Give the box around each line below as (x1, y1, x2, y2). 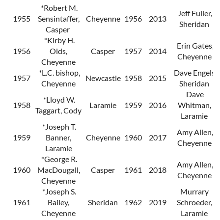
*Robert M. (39, 3, 78, 13)
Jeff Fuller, (176, 8, 212, 18)
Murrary (180, 187, 209, 196)
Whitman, (177, 100, 211, 110)
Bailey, (48, 197, 69, 207)
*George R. (40, 154, 77, 164)
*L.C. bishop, (37, 68, 80, 78)
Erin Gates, (175, 41, 214, 51)
